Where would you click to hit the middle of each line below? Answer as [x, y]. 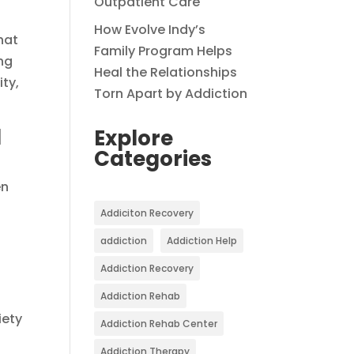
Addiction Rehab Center [159, 324]
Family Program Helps [164, 51]
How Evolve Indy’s [150, 30]
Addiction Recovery [147, 268]
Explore [134, 138]
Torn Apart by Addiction [171, 94]
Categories [153, 159]
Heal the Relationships [166, 72]
